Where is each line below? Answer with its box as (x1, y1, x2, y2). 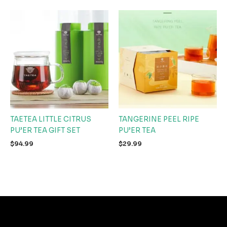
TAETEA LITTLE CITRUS (10, 115, 91, 124)
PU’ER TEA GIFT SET (10, 126, 80, 135)
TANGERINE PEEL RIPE (119, 115, 199, 124)
